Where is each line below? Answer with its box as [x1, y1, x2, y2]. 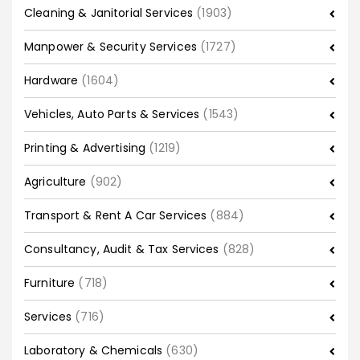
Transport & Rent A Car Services [24, 207, 211, 224]
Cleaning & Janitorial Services [24, 5, 197, 22]
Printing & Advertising [24, 140, 149, 157]
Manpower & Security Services [24, 39, 201, 55]
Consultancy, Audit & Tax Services [24, 241, 223, 258]
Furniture [24, 275, 79, 292]
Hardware [24, 72, 82, 89]
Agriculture [24, 174, 90, 190]
